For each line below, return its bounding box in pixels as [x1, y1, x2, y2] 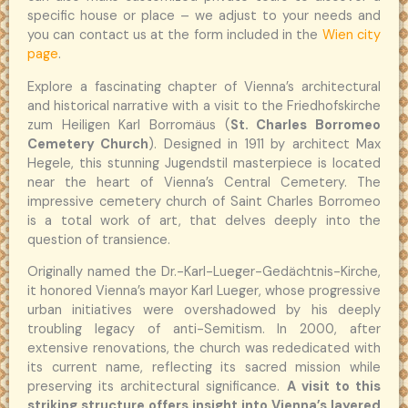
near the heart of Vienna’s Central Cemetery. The [27, 173, 381, 191]
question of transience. [27, 230, 170, 249]
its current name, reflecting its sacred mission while [27, 359, 381, 377]
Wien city [318, 26, 382, 45]
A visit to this [286, 378, 382, 396]
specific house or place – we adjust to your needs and [27, 7, 381, 25]
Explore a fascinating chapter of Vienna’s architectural [27, 77, 381, 96]
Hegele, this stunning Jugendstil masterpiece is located [27, 154, 381, 172]
